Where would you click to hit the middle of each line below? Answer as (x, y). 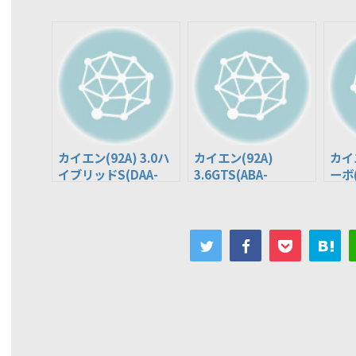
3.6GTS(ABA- (231, 174)
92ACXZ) (219, 191)
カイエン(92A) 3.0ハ (114, 157)
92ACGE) (83, 191)
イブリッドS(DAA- (108, 174)
